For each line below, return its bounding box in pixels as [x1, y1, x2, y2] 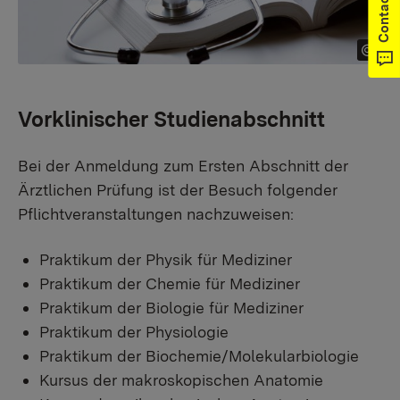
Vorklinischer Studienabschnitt [18, 105, 325, 132]
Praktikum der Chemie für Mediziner [39, 273, 300, 293]
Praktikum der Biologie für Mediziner [39, 297, 304, 317]
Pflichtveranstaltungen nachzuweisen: [18, 204, 294, 223]
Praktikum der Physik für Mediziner [39, 249, 292, 269]
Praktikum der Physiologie [39, 321, 229, 341]
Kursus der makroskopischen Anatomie [39, 370, 323, 389]
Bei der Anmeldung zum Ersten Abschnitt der [18, 155, 348, 175]
